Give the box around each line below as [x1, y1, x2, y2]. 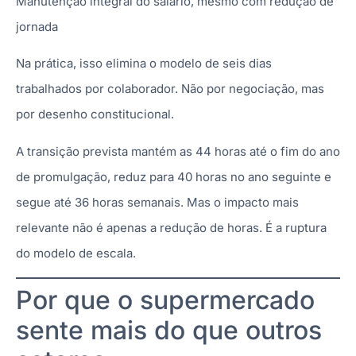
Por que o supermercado [16, 284, 315, 316]
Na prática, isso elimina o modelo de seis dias [16, 56, 272, 72]
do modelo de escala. [16, 245, 136, 261]
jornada [16, 19, 58, 35]
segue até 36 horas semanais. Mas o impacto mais [16, 194, 299, 210]
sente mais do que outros [16, 315, 322, 346]
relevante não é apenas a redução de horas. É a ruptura [16, 219, 327, 235]
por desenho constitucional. [16, 106, 174, 122]
